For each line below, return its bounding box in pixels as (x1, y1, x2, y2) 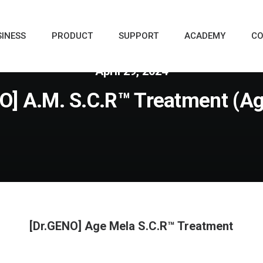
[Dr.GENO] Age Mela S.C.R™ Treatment (29, 219, 234, 233)
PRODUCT (52, 31, 93, 41)
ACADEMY (184, 31, 225, 41)
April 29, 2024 (95, 64, 168, 78)
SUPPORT (119, 31, 159, 41)
